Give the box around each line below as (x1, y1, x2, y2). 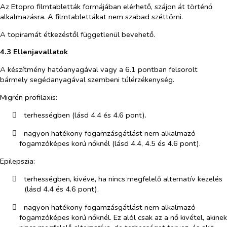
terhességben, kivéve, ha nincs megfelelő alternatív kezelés (23, 174, 222, 184)
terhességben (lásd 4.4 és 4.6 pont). (23, 110, 146, 121)
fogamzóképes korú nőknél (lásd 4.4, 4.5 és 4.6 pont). (19, 138, 201, 148)
